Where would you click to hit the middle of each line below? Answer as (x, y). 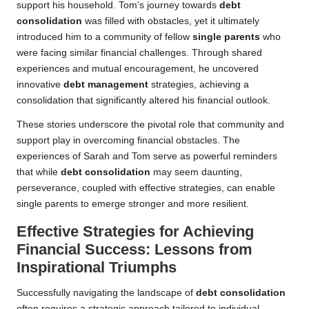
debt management (106, 84)
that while (39, 172)
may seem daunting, (196, 172)
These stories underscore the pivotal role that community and (150, 124)
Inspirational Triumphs (97, 267)
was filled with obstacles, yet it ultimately (171, 21)
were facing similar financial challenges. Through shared (139, 52)
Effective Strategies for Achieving (135, 231)
